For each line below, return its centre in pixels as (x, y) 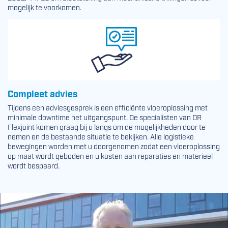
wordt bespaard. (34, 165)
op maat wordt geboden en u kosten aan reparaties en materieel (110, 155)
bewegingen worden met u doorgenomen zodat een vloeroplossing (114, 146)
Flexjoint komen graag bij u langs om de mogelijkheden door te (107, 126)
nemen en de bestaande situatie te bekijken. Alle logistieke (101, 136)
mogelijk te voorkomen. (45, 7)
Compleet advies (42, 93)
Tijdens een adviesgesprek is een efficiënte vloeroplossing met (108, 107)
